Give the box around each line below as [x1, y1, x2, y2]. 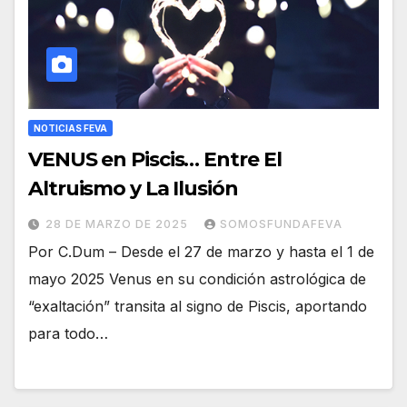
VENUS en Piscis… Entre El [28, 147, 282, 173]
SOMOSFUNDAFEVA [220, 217, 342, 232]
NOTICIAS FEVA [34, 123, 107, 134]
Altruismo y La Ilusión [28, 176, 238, 202]
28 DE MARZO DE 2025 [45, 217, 192, 232]
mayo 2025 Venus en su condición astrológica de [28, 270, 366, 289]
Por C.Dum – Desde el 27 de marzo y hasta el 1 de [28, 243, 374, 262]
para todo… [28, 324, 108, 343]
